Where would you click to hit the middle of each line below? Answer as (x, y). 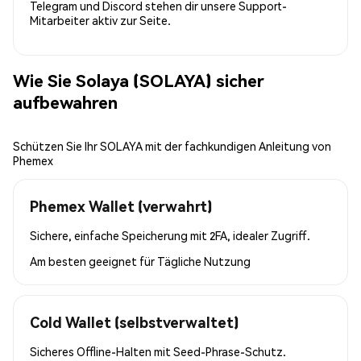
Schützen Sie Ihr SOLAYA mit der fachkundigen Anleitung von (172, 145)
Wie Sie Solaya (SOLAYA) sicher (139, 81)
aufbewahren (65, 102)
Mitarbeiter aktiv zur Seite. (100, 20)
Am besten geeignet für (93, 261)
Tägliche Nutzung (204, 261)
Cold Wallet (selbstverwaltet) (134, 322)
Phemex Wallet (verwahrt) (121, 205)
